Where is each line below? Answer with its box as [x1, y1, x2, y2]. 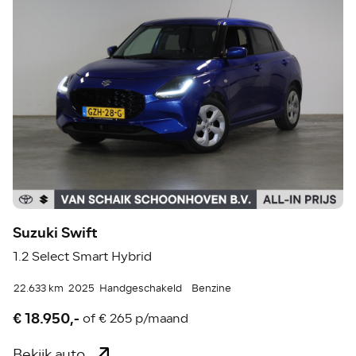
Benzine [192, 280, 232, 296]
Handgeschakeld [99, 280, 183, 296]
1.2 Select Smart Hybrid [13, 246, 153, 266]
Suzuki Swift [13, 221, 99, 244]
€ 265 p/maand [99, 309, 189, 329]
